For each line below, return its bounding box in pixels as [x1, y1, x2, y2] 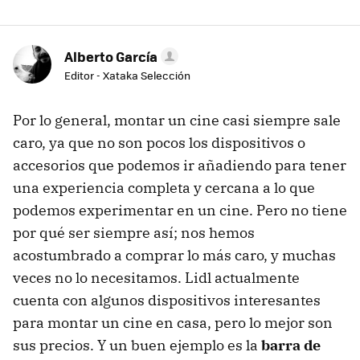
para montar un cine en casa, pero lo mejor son [13, 313, 333, 333]
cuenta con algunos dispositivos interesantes [13, 291, 321, 310]
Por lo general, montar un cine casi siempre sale [13, 111, 341, 130]
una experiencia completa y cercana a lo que [13, 178, 315, 198]
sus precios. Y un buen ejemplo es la [13, 336, 261, 355]
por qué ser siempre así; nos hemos [13, 223, 255, 243]
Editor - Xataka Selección [64, 67, 190, 84]
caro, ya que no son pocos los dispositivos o [13, 133, 305, 153]
